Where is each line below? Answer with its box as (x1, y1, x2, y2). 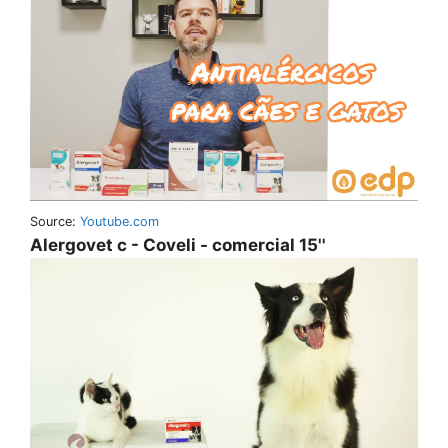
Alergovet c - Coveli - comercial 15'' (30, 235, 326, 255)
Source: (30, 214, 80, 229)
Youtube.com (80, 214, 159, 229)
